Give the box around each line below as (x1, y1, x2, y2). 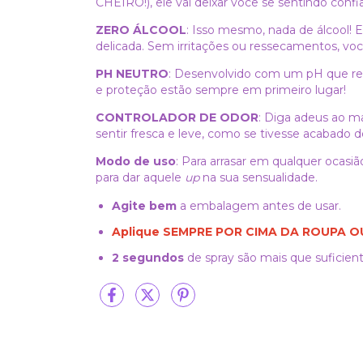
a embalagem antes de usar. (177, 199, 341, 213)
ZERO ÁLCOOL (96, 23, 186, 37)
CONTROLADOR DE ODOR (96, 110, 258, 125)
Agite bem (112, 199, 177, 213)
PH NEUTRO (96, 66, 169, 81)
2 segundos (112, 250, 184, 265)
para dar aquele (96, 170, 185, 185)
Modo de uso (96, 154, 176, 169)
